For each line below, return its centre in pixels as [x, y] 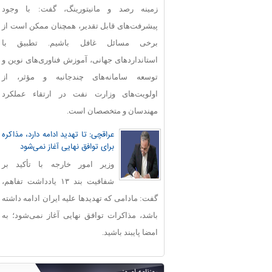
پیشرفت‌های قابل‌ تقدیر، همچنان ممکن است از [80, 26]
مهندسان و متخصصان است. [112, 111]
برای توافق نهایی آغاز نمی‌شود [67, 147]
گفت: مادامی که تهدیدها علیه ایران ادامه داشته [80, 198]
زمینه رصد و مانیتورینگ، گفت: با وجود [80, 9]
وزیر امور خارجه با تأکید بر [58, 164]
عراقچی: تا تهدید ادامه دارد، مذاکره [58, 135]
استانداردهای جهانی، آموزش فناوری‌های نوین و [80, 60]
